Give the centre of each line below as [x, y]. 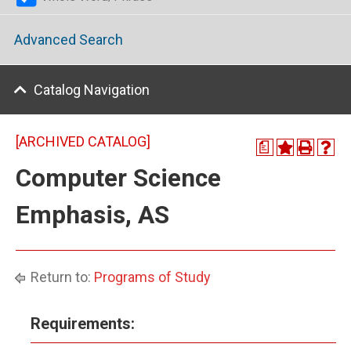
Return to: [61, 277]
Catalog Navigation [92, 90]
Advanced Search [69, 40]
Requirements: [83, 324]
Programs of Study [152, 277]
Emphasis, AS [92, 215]
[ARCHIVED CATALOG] [83, 141]
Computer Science [118, 178]
